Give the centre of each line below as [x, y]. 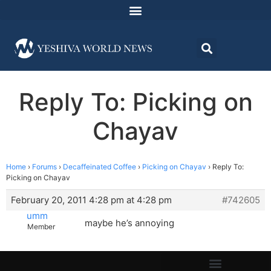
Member [41, 227]
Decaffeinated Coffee [100, 167]
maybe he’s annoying [129, 223]
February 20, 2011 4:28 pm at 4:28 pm [91, 200]
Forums [44, 167]
